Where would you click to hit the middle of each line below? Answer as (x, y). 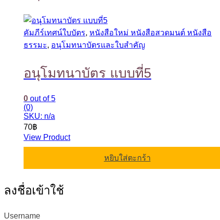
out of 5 (42, 98)
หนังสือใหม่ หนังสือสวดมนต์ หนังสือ (151, 33)
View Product (47, 137)
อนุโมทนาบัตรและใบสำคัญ (98, 45)
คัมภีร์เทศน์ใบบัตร (55, 33)
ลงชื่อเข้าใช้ (34, 190)
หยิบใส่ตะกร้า (127, 158)
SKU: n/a (39, 116)
